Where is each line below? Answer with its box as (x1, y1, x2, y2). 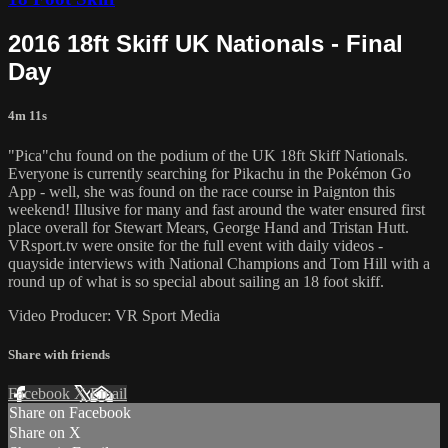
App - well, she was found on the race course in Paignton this (8, 182, 395, 200)
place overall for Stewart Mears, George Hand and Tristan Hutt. (8, 218, 409, 236)
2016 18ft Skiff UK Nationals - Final (8, 30, 403, 58)
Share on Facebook (9, 404, 131, 421)
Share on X (9, 424, 81, 441)
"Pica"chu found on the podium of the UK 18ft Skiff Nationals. (8, 146, 408, 164)
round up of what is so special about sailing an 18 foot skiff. (8, 272, 384, 290)
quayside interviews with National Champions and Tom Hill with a (8, 254, 430, 272)
